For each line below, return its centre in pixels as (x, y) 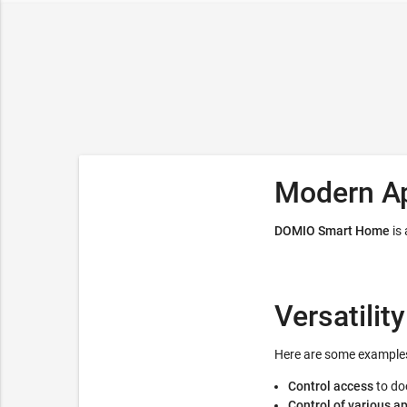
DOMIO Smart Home (332, 231)
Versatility (340, 317)
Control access (331, 387)
